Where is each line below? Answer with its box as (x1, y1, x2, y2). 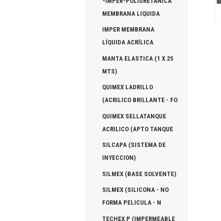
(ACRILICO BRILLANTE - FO (102, 96, 178, 104)
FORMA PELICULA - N (102, 199, 161, 207)
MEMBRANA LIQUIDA (102, 9, 160, 17)
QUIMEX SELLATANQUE (102, 112, 166, 120)
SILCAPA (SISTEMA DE (102, 141, 166, 149)
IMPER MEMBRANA (102, 26, 154, 34)
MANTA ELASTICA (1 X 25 (102, 54, 174, 62)
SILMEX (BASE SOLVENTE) (102, 170, 176, 178)
